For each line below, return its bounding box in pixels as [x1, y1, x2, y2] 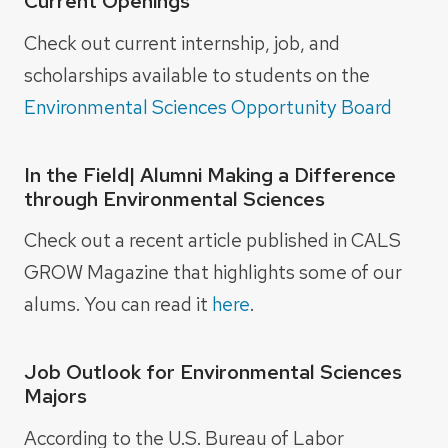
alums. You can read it [24, 291, 212, 318]
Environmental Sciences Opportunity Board [24, 93, 392, 120]
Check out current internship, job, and [24, 29, 340, 56]
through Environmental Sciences [24, 185, 325, 212]
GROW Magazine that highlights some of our [24, 259, 402, 286]
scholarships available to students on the [24, 61, 370, 88]
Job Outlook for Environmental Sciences [24, 359, 402, 386]
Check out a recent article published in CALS [24, 227, 401, 254]
